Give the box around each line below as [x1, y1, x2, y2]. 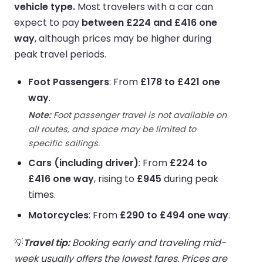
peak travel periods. [14, 47, 106, 61]
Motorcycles [28, 208, 89, 222]
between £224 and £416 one [82, 15, 217, 29]
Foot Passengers [28, 75, 109, 89]
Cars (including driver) [28, 156, 139, 170]
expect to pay [14, 15, 82, 29]
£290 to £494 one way [120, 208, 228, 222]
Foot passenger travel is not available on [51, 109, 227, 121]
